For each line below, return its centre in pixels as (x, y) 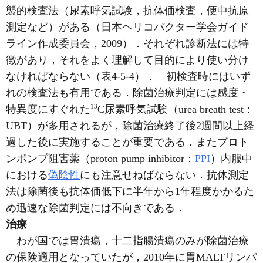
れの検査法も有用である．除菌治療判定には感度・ (127, 92)
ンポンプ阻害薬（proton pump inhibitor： (100, 158)
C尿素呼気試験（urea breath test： (176, 109)
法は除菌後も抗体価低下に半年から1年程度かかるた (130, 191)
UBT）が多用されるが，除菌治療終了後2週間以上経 (130, 125)
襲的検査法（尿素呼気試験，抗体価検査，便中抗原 (127, 10)
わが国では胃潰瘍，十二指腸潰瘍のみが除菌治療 (127, 240)
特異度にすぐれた (48, 109)
